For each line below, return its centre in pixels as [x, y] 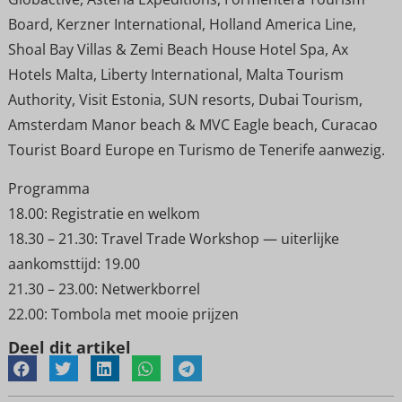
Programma [48, 188]
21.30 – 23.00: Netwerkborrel [104, 288]
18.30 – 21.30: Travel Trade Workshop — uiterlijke [173, 238]
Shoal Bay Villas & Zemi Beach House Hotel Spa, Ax [178, 50]
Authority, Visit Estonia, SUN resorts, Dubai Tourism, [185, 100]
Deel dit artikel [69, 347]
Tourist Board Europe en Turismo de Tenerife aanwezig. [196, 150]
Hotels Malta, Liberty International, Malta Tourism [175, 75]
